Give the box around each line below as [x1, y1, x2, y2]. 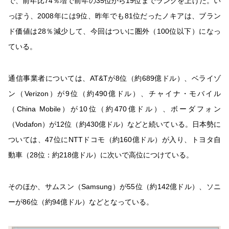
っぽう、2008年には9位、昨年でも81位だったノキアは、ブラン [8, 11, 221, 20]
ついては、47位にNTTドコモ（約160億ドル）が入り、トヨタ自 [8, 135, 221, 144]
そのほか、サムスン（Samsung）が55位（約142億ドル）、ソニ [8, 182, 221, 191]
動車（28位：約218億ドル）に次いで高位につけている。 [8, 150, 193, 159]
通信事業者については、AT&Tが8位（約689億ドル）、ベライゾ [8, 74, 221, 82]
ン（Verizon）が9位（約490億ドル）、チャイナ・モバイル [8, 89, 221, 98]
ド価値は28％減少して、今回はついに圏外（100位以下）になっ [8, 27, 221, 35]
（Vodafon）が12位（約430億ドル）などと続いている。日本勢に [8, 120, 221, 128]
